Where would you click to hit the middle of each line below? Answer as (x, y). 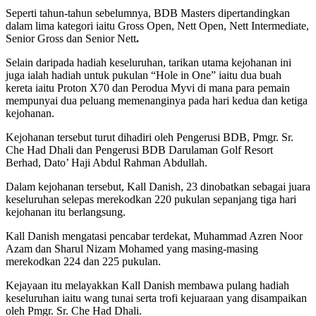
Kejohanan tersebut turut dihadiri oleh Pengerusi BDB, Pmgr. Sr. (150, 137)
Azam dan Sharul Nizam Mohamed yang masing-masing (132, 249)
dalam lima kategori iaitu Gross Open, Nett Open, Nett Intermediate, (157, 26)
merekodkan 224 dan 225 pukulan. (83, 261)
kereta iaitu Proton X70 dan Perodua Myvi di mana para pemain (148, 88)
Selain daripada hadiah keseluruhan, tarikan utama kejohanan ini (148, 62)
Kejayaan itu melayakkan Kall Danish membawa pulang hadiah (147, 285)
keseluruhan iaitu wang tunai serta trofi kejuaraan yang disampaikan (156, 298)
